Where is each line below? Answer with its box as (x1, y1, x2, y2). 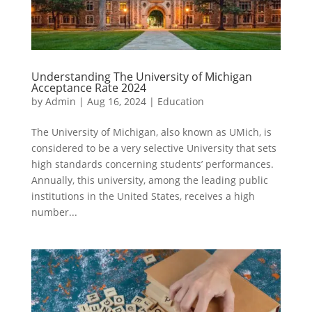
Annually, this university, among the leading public (31, 173, 268, 187)
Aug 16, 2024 (86, 95, 146, 109)
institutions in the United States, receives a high (31, 189, 255, 203)
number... (31, 205, 77, 219)
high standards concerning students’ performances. (31, 157, 274, 171)
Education (157, 95, 204, 109)
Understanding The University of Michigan (31, 69, 252, 85)
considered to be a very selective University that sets (31, 141, 276, 155)
